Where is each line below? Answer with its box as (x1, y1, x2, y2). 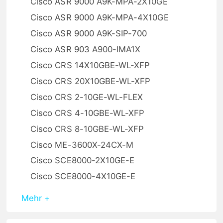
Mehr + (21, 193, 50, 204)
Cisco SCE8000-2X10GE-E (30, 155, 135, 166)
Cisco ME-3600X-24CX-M (30, 139, 134, 150)
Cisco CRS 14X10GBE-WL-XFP (30, 60, 150, 71)
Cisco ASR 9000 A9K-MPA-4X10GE (30, 12, 169, 23)
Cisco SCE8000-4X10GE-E (30, 171, 136, 182)
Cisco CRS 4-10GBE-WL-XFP (30, 108, 145, 118)
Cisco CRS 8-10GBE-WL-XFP (30, 123, 144, 134)
